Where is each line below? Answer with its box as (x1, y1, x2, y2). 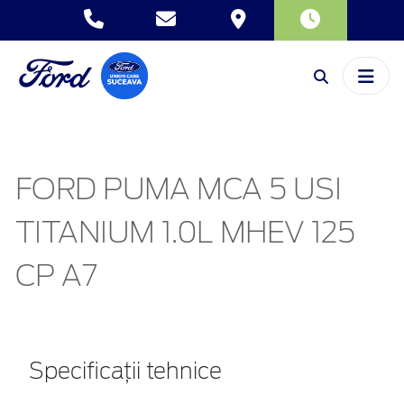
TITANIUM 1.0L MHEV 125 (15, 218, 355, 248)
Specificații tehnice (29, 361, 222, 383)
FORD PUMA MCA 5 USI (15, 175, 341, 205)
